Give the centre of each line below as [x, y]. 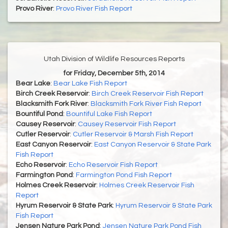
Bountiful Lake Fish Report [109, 114]
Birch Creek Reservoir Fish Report [148, 94]
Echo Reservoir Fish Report [113, 165]
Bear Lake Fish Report [90, 84]
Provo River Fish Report [94, 9]
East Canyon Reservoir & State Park [153, 145]
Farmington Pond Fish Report [124, 175]
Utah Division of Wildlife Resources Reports [114, 59]
